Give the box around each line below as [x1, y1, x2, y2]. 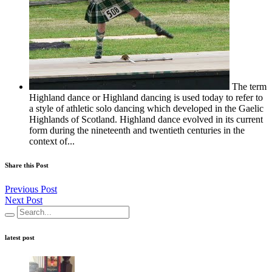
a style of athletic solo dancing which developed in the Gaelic [29, 103, 263, 114]
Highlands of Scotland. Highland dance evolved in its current [29, 114, 263, 124]
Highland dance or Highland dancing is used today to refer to [29, 92, 263, 103]
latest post [5, 234, 35, 242]
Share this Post [5, 161, 49, 169]
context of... [29, 135, 75, 146]
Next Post [5, 195, 42, 206]
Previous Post [5, 184, 57, 195]
